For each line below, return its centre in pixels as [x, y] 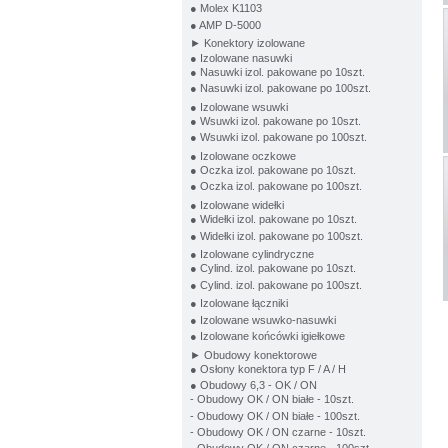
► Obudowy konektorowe [253, 354]
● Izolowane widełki [236, 204]
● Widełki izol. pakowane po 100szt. [276, 235]
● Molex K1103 [225, 8]
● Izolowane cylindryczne [251, 254]
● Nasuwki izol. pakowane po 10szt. [277, 71]
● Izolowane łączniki [238, 303]
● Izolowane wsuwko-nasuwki [262, 319]
